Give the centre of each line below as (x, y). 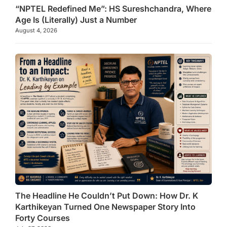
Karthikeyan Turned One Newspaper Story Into (105, 207)
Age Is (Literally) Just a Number (76, 20)
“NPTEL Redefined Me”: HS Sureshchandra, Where (113, 9)
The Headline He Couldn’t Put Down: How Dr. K (107, 196)
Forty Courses (43, 218)
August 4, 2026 (36, 31)
